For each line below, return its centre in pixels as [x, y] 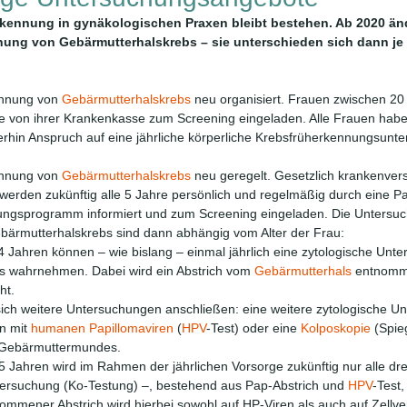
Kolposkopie [336, 328]
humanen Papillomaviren [102, 328]
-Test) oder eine [253, 328]
